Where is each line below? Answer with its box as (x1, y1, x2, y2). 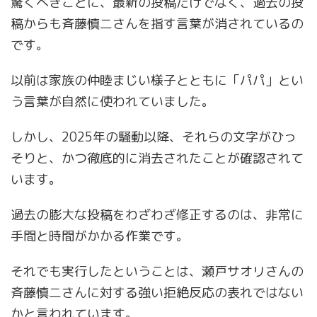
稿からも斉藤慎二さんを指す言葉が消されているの (11, 15, 304, 33)
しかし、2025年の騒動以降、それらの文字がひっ (11, 128, 296, 146)
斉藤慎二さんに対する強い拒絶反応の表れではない (11, 284, 304, 302)
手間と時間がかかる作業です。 (11, 227, 189, 246)
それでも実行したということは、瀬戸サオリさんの (11, 263, 304, 281)
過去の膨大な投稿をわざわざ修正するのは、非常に (11, 206, 304, 224)
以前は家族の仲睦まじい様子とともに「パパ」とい (11, 71, 304, 90)
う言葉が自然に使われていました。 (11, 93, 214, 111)
